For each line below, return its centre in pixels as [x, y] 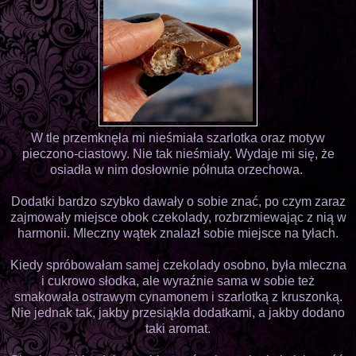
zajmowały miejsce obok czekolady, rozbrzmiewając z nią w [178, 217]
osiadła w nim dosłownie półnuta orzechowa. [178, 169]
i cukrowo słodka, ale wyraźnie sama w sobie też [178, 281]
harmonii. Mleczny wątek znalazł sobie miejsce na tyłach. [178, 233]
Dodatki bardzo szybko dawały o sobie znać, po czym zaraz [178, 201]
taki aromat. [178, 328]
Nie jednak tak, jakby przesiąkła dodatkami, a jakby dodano [178, 312]
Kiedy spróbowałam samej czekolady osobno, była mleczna [178, 265]
